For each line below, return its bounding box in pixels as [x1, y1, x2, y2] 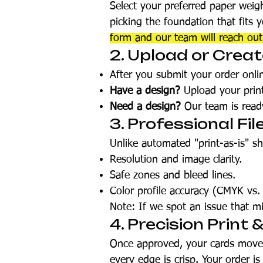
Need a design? [110, 102, 181, 112]
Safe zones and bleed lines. [110, 170, 235, 181]
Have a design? [110, 86, 180, 96]
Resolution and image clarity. [110, 154, 242, 165]
